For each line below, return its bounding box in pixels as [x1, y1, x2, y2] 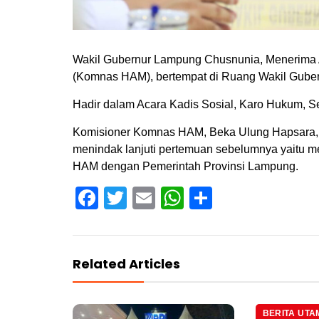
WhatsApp [184, 185, 289, 211]
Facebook [98, 185, 199, 211]
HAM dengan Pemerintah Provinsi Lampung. [73, 160, 298, 173]
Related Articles [73, 255, 180, 273]
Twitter [127, 185, 194, 211]
